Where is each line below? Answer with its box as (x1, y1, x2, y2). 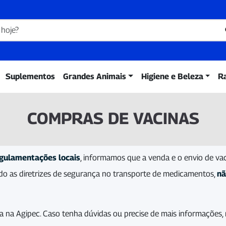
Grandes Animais (63, 71, 127, 81)
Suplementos (6, 71, 55, 81)
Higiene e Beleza (141, 71, 203, 81)
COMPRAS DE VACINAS (27, 108, 199, 128)
